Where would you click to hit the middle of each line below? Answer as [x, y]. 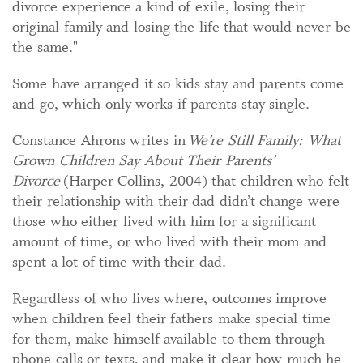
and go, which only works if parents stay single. [161, 104]
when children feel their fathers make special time [171, 319]
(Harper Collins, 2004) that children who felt [205, 181]
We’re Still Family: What [265, 141]
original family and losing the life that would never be [181, 27]
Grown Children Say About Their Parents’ [143, 161]
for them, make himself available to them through [169, 339]
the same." [45, 47]
